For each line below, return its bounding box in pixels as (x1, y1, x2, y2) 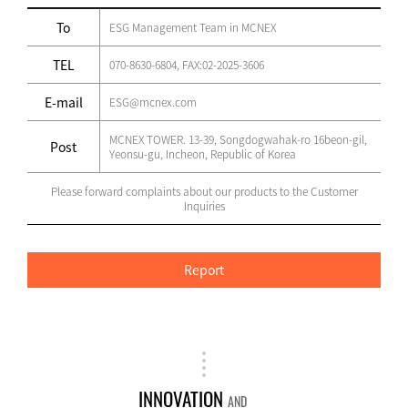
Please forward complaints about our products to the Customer (50, 183, 358, 199)
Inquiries (183, 198, 225, 214)
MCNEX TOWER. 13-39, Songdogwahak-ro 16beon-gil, (109, 131, 367, 148)
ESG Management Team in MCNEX (109, 19, 276, 36)
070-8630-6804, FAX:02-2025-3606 (109, 56, 264, 73)
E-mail (44, 93, 83, 111)
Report (184, 260, 224, 279)
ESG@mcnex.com (109, 94, 197, 110)
